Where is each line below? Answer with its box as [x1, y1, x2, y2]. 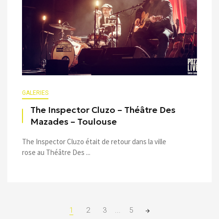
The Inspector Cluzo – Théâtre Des [30, 104, 175, 115]
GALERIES [22, 89, 48, 96]
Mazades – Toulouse [30, 116, 117, 127]
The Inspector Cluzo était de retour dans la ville [22, 136, 166, 146]
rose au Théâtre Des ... [22, 147, 90, 157]
